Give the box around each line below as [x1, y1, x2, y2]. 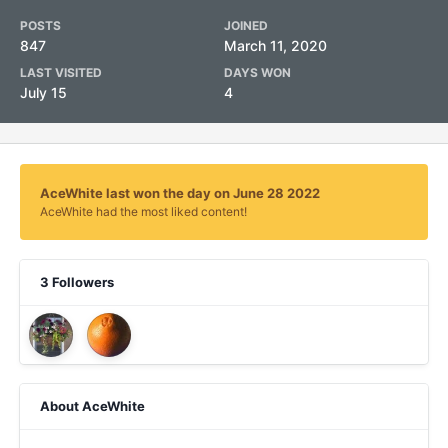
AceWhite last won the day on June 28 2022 [40, 185, 320, 201]
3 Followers [40, 274, 114, 290]
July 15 [20, 84, 67, 101]
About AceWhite [40, 398, 145, 414]
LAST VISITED [20, 65, 102, 80]
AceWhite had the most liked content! [40, 204, 247, 219]
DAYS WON [224, 65, 291, 80]
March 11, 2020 [224, 37, 327, 54]
